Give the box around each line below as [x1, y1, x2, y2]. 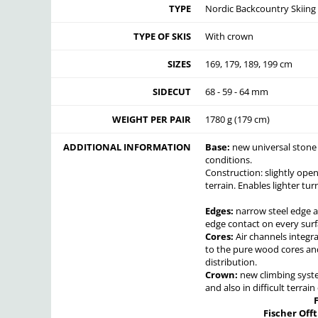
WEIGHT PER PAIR [112, 112, 191, 126]
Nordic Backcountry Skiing [205, 1, 316, 15]
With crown [205, 29, 253, 43]
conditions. [205, 153, 252, 166]
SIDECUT [153, 84, 191, 98]
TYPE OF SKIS [133, 29, 191, 43]
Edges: [205, 204, 234, 217]
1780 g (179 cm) [205, 112, 270, 126]
